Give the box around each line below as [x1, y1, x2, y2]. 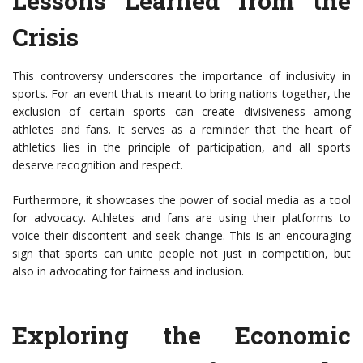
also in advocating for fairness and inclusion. [12, 263, 244, 280]
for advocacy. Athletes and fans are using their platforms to [12, 210, 351, 226]
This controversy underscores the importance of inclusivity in [12, 68, 351, 84]
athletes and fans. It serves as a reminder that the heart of [12, 122, 351, 138]
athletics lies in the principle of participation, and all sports [12, 139, 351, 156]
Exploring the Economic [12, 319, 351, 352]
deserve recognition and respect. [12, 157, 183, 173]
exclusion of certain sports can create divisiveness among [12, 104, 351, 120]
